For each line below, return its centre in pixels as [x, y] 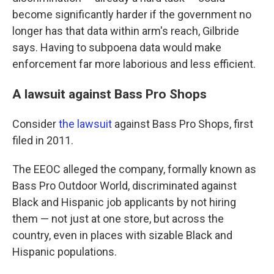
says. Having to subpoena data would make [117, 48]
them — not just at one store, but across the [118, 219]
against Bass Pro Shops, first [183, 124]
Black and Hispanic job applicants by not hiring [124, 202]
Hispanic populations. [65, 252]
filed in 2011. [43, 141]
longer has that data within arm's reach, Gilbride [126, 31]
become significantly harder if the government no [132, 15]
